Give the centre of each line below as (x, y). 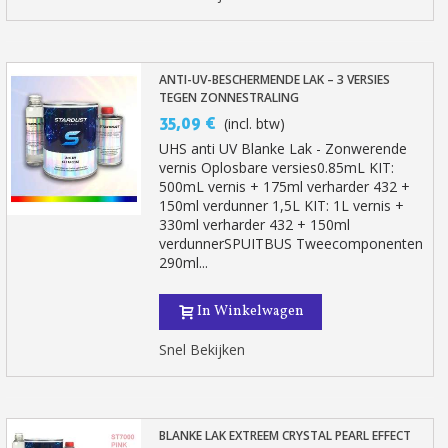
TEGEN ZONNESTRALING (229, 97)
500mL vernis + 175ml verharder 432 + (285, 186)
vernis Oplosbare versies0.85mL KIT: (277, 167)
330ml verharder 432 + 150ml (255, 224)
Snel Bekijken (202, 349)
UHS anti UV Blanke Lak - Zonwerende (283, 148)
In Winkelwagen (251, 311)
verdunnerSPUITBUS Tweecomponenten (291, 243)
